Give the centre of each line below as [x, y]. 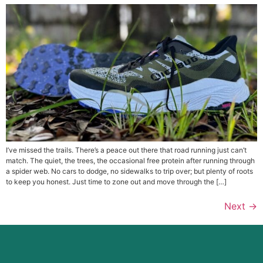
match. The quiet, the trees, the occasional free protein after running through [130, 160]
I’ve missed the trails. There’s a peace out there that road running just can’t [126, 150]
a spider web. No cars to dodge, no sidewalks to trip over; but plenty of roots [129, 171]
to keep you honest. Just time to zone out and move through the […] [116, 181]
